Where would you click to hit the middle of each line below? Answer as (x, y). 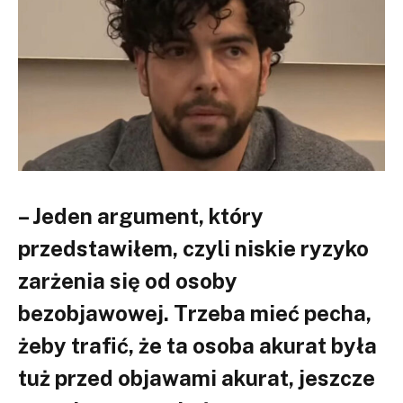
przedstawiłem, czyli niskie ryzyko (193, 248)
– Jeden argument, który (141, 215)
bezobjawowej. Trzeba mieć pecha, (195, 313)
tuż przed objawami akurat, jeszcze (197, 377)
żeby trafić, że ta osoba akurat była (197, 345)
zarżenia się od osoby (128, 280)
